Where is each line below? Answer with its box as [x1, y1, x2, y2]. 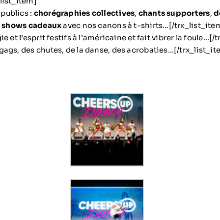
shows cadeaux [1, 21, 62, 30]
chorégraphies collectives [33, 8, 135, 18]
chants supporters [138, 8, 210, 18]
